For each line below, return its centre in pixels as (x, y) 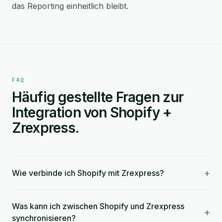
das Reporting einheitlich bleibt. (70, 6)
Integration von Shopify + (92, 112)
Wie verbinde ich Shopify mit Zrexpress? (88, 173)
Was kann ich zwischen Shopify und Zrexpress (98, 206)
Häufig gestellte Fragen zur (98, 97)
